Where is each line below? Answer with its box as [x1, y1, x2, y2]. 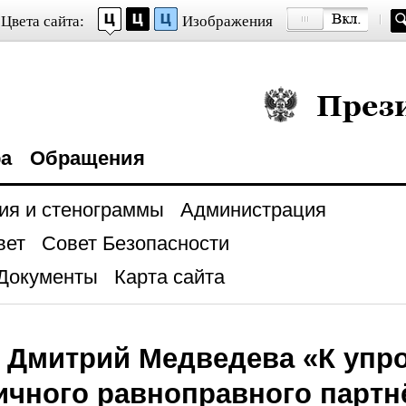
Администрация [179, 198, 326, 221]
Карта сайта [113, 266, 225, 288]
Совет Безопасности [41, 232, 229, 255]
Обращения [29, 147, 145, 169]
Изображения [181, 13, 273, 30]
